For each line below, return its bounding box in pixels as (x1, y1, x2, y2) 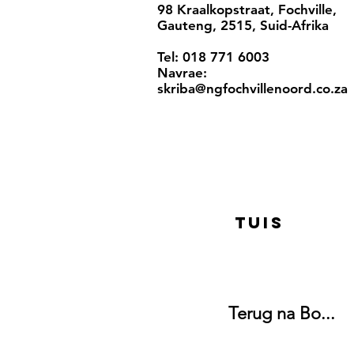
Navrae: (157, 65, 207, 81)
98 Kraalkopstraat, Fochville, (157, 2, 337, 17)
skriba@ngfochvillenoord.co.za (157, 81, 348, 96)
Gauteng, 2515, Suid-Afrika (157, 17, 329, 33)
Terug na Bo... (228, 303, 335, 324)
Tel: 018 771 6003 (157, 49, 269, 65)
